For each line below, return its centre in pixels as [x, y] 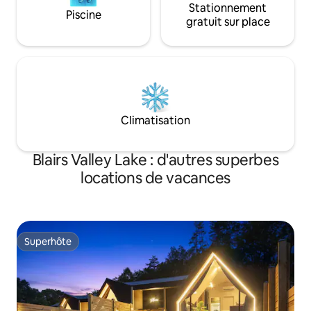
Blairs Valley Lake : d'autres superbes [155, 160]
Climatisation [155, 121]
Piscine [83, 15]
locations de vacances [155, 178]
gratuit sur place [228, 22]
